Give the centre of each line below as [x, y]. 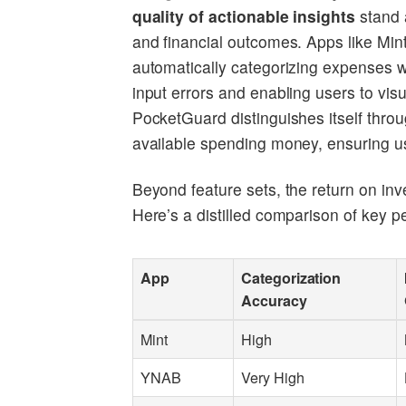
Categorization [291, 278]
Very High [273, 378]
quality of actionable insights [244, 15]
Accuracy [274, 301]
